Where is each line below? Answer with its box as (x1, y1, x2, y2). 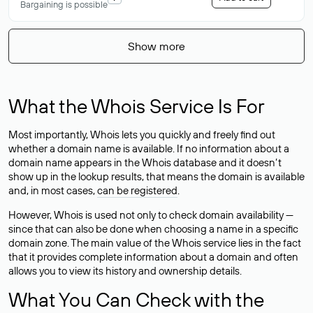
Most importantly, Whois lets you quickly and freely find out (8, 128, 275, 141)
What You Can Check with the (8, 287, 264, 312)
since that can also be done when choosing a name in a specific (8, 222, 298, 235)
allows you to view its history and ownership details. (8, 264, 242, 277)
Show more (128, 39, 185, 53)
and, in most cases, (8, 184, 97, 197)
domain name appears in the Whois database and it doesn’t (8, 156, 282, 169)
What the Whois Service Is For (8, 94, 265, 118)
